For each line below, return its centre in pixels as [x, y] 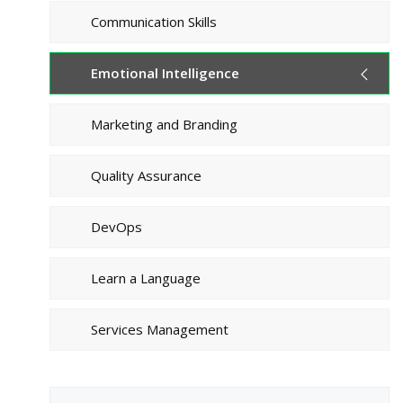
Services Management [160, 330]
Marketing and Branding [164, 125]
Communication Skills [154, 22]
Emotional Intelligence [165, 73]
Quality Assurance [146, 176]
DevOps [116, 227]
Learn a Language [146, 278]
